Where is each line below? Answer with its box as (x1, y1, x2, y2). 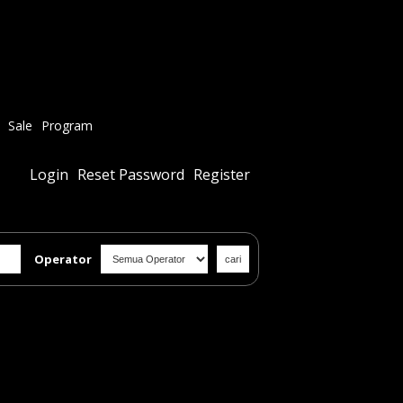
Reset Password (77, 164, 184, 184)
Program (41, 117, 93, 134)
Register (193, 164, 250, 184)
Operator (34, 251, 92, 267)
